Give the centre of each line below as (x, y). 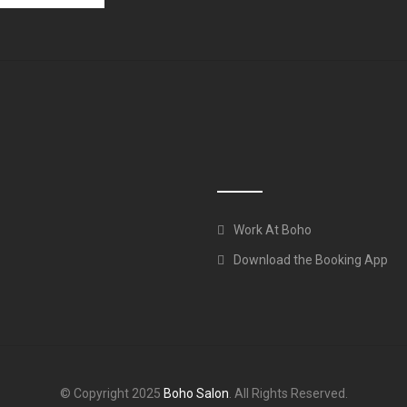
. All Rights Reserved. (288, 393)
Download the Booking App (311, 259)
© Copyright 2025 (111, 393)
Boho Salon (196, 393)
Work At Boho (273, 229)
